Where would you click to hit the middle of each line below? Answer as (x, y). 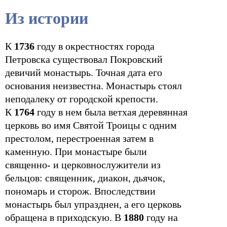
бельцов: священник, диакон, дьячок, (85, 178)
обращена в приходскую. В (64, 217)
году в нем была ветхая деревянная (111, 112)
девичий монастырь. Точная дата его (84, 72)
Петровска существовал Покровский (84, 59)
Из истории (47, 18)
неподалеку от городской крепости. (82, 99)
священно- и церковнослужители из (83, 165)
